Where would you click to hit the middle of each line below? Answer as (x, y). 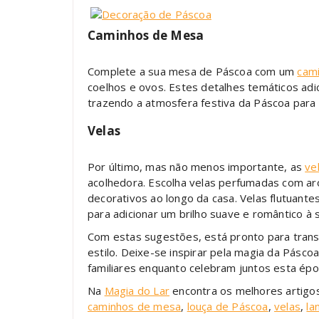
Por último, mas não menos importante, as (197, 166)
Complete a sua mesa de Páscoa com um (193, 71)
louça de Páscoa (228, 306)
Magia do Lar (137, 290)
